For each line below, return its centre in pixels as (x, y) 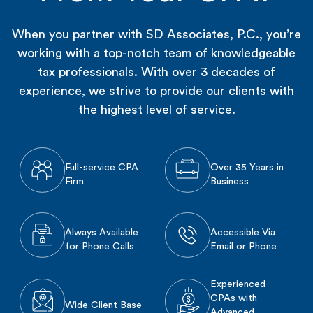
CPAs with (233, 299)
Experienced (238, 285)
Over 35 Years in (247, 167)
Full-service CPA (101, 167)
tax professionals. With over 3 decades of (156, 72)
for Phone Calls (99, 246)
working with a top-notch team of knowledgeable (156, 53)
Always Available (101, 232)
